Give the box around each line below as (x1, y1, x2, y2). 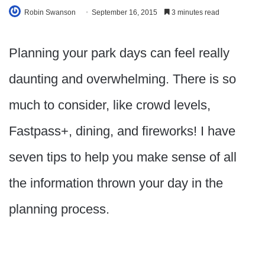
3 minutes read (170, 8, 219, 17)
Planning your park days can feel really (9, 46, 230, 61)
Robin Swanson (24, 8, 76, 17)
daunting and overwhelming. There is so (9, 72, 236, 87)
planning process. (9, 202, 109, 217)
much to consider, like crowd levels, (9, 98, 211, 113)
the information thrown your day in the (9, 176, 223, 191)
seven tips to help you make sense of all (9, 150, 237, 165)
